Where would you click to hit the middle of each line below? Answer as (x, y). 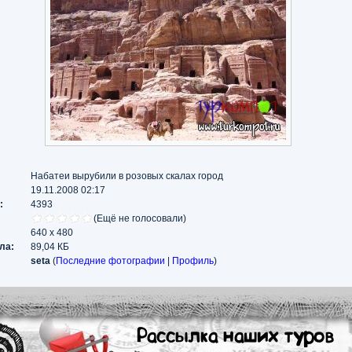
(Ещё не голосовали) (139, 218)
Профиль (192, 261)
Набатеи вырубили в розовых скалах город (126, 176)
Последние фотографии (110, 261)
